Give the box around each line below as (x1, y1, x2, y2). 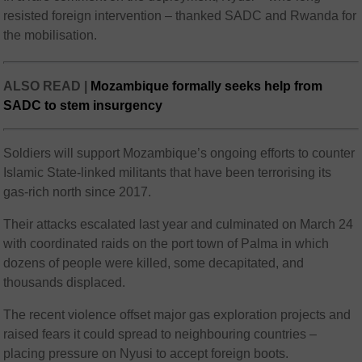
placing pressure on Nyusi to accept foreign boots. (3, 347, 289, 360)
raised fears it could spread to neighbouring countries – (3, 327, 318, 341)
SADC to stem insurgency (3, 99, 163, 112)
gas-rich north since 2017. (3, 185, 152, 199)
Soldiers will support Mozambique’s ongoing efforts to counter (3, 146, 356, 160)
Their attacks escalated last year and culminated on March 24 (3, 217, 354, 231)
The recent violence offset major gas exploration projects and (3, 308, 351, 322)
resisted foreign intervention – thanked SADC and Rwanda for (3, 9, 357, 23)
